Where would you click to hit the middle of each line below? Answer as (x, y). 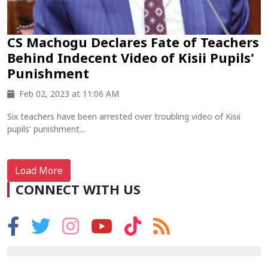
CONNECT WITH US (78, 189)
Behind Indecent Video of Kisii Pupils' (131, 58)
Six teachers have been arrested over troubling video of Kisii (124, 116)
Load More (39, 170)
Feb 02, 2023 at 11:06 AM (69, 94)
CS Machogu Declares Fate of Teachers (133, 42)
